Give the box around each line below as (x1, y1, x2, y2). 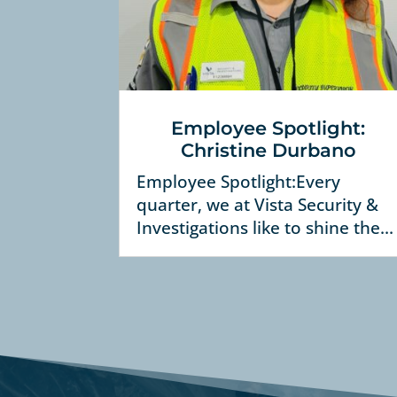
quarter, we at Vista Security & (136, 193, 379, 217)
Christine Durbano (180, 139, 356, 162)
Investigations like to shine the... (136, 216, 394, 240)
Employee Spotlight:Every (136, 170, 341, 194)
